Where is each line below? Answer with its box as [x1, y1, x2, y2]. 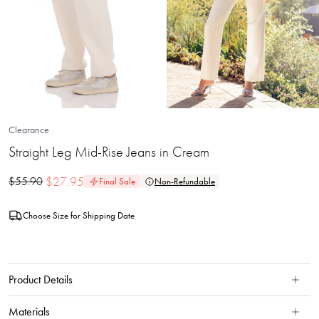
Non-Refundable [155, 175, 215, 187]
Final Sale [99, 175, 135, 187]
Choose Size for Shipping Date [23, 209, 135, 221]
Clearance [9, 123, 49, 136]
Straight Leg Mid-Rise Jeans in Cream [9, 142, 209, 161]
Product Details [9, 272, 73, 287]
